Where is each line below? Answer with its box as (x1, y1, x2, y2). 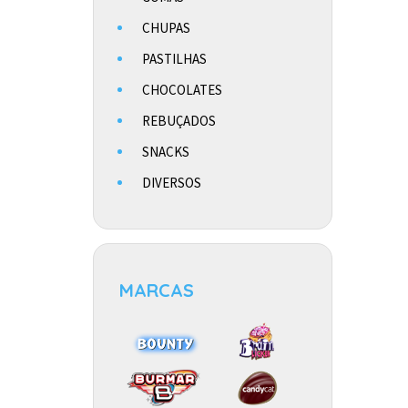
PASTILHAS (142, 50, 207, 67)
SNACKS (142, 143, 189, 160)
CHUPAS (142, 19, 190, 36)
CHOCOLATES (142, 81, 222, 98)
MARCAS (119, 279, 194, 301)
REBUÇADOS (142, 112, 216, 129)
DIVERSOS (142, 174, 201, 191)
